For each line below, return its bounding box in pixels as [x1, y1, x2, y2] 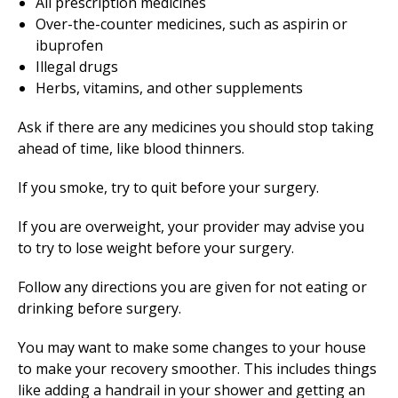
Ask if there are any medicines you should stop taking [18, 117, 374, 137]
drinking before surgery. [18, 298, 181, 318]
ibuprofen [36, 36, 103, 55]
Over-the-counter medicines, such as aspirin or [36, 14, 347, 34]
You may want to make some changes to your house [18, 338, 366, 357]
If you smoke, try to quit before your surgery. [18, 178, 319, 197]
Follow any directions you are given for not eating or [18, 277, 367, 297]
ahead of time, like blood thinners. [18, 139, 244, 158]
